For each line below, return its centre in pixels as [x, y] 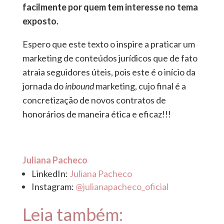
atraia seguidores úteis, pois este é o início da [109, 72]
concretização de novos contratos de [94, 100]
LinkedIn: [50, 174]
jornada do [43, 86]
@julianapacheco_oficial [122, 187]
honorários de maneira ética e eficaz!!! [96, 114]
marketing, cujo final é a [140, 86]
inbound [79, 86]
